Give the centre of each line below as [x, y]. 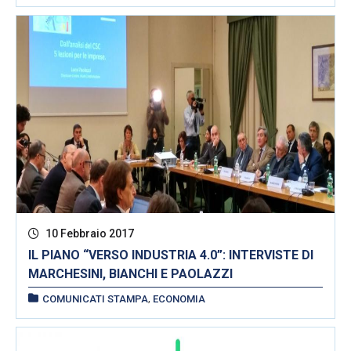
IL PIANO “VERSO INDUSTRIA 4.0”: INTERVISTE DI [128, 255]
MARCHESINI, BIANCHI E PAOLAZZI [130, 273]
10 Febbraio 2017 [89, 233]
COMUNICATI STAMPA [95, 299]
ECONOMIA [179, 299]
